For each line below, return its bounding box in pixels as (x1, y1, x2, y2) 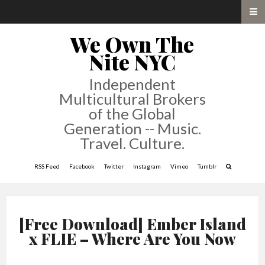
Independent (89, 75, 176, 93)
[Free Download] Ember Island (19, 214, 246, 234)
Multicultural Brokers (59, 89, 206, 108)
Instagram (132, 163, 161, 170)
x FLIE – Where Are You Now (29, 228, 236, 249)
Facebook (69, 163, 95, 170)
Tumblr (197, 163, 216, 170)
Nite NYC (89, 48, 176, 76)
